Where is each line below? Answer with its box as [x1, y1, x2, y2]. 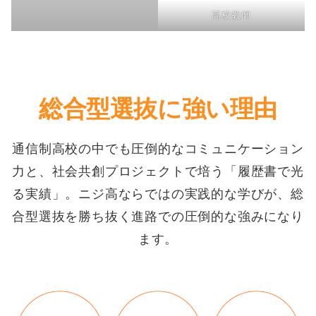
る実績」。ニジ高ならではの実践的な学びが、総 [12, 187, 304, 202]
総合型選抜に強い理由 [39, 95, 277, 123]
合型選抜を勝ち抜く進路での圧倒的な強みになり [12, 209, 304, 224]
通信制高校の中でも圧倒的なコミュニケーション [12, 142, 304, 157]
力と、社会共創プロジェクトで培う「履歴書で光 [12, 164, 304, 179]
